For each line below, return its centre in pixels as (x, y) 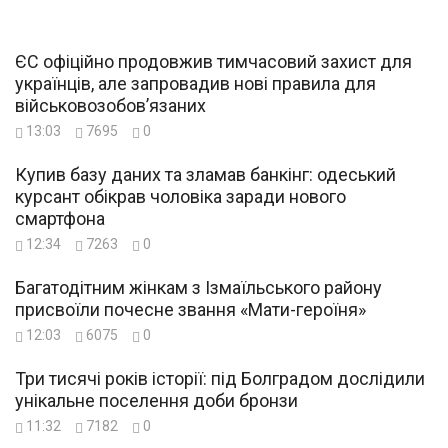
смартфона (60, 219)
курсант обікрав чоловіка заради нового (180, 197)
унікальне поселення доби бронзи (156, 401)
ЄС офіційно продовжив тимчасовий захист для (213, 62)
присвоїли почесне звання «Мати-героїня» (190, 310)
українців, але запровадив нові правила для (195, 84)
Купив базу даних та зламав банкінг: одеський (205, 175)
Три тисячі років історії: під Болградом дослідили (220, 379)
